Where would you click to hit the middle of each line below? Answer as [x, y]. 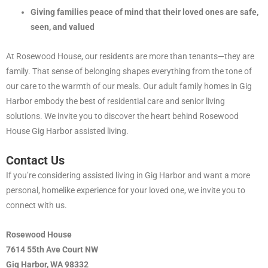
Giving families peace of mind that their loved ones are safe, [145, 12]
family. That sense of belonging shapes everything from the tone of [129, 71]
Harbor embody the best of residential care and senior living [115, 101]
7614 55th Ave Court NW [52, 250]
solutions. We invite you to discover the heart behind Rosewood [122, 116]
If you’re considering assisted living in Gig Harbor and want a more [128, 176]
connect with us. [36, 205]
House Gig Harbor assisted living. [67, 131]
